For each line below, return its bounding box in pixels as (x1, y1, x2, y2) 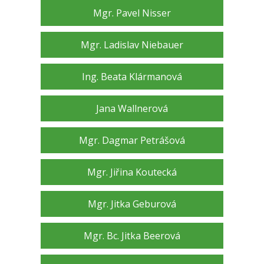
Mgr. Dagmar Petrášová (79, 134, 185, 147)
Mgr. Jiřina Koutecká (87, 166, 177, 179)
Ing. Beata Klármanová (82, 70, 182, 84)
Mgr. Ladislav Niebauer (81, 38, 183, 52)
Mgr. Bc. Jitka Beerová (84, 229, 180, 243)
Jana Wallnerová (96, 102, 168, 115)
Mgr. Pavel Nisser (93, 6, 171, 20)
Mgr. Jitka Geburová (88, 197, 176, 211)
